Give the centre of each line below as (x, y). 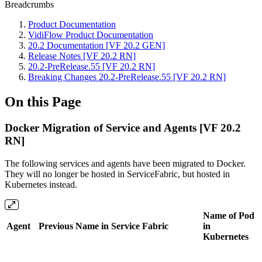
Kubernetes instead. (41, 184)
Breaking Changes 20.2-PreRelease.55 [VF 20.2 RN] (127, 77)
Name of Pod (229, 215)
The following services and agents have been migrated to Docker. (125, 163)
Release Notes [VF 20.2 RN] (82, 56)
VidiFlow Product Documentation (91, 35)
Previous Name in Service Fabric (104, 226)
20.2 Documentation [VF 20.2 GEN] (96, 45)
